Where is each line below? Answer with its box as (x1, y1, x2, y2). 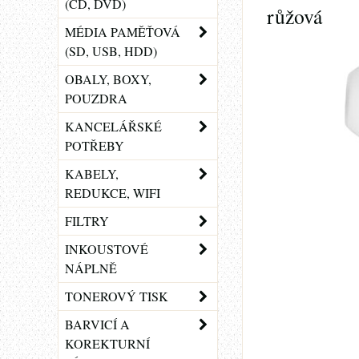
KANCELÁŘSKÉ (65, 118, 162, 135)
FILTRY (65, 212, 109, 229)
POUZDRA (65, 90, 127, 107)
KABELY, (65, 165, 119, 182)
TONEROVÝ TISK (65, 288, 168, 305)
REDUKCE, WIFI (65, 184, 160, 201)
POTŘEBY (65, 137, 124, 154)
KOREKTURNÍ (65, 335, 150, 352)
